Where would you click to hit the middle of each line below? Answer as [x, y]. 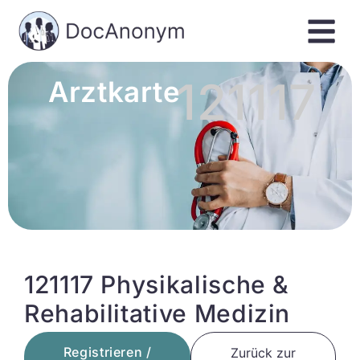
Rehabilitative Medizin [157, 313]
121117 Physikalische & [157, 284]
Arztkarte [115, 92]
